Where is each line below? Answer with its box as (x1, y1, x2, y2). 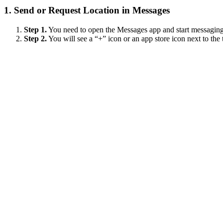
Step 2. (24, 34, 47, 43)
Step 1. (24, 25, 47, 34)
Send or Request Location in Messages (14, 4, 170, 15)
